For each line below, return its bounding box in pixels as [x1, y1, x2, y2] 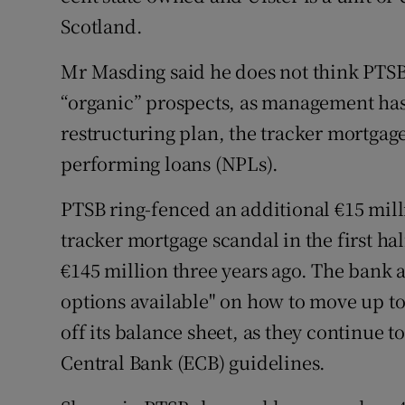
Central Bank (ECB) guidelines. [61, 349, 326, 376]
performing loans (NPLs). [61, 150, 278, 177]
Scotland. [61, 13, 143, 40]
